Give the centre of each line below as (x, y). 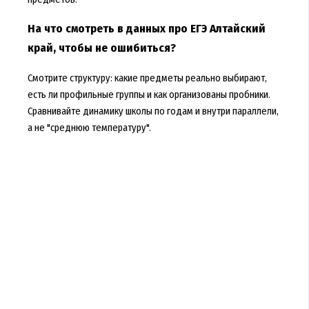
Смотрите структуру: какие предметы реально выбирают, (147, 78)
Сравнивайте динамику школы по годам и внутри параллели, (153, 111)
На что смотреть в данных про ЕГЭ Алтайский (146, 29)
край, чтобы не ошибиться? (101, 48)
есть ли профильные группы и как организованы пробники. (149, 95)
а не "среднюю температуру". (89, 128)
